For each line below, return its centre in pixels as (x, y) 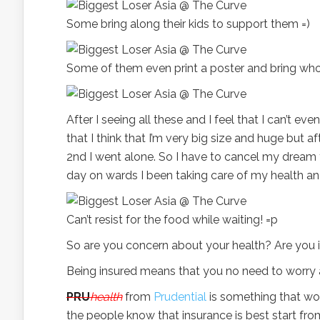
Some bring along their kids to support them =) (188, 24)
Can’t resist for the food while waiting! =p (172, 220)
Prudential (181, 297)
